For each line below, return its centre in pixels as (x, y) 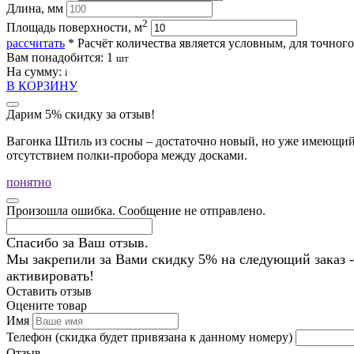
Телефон (31, 337)
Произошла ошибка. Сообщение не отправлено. (136, 210)
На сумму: (36, 71)
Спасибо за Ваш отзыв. (77, 242)
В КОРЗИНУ (42, 85)
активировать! (50, 275)
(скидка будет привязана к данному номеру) (174, 337)
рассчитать (36, 43)
